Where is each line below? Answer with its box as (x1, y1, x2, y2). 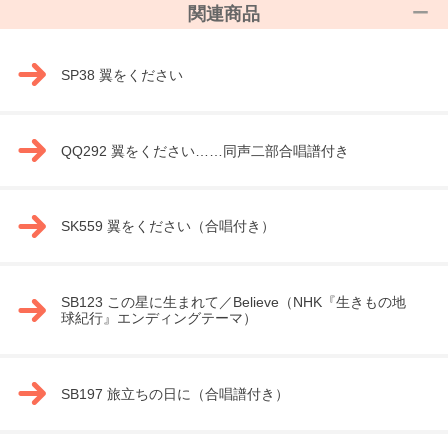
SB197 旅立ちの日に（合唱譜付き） (60, 385, 289, 402)
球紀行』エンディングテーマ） (60, 310, 257, 327)
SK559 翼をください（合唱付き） (60, 218, 275, 235)
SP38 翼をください (60, 66, 183, 83)
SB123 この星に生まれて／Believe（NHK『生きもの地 (60, 294, 406, 311)
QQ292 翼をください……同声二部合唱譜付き (60, 142, 349, 159)
